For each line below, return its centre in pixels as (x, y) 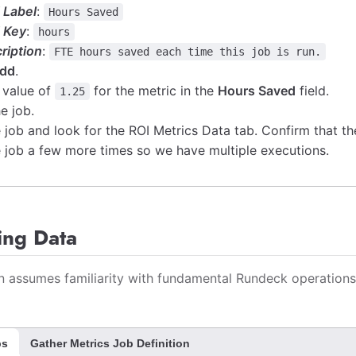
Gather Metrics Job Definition (110, 343)
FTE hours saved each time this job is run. (188, 51)
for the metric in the (154, 90)
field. (313, 90)
